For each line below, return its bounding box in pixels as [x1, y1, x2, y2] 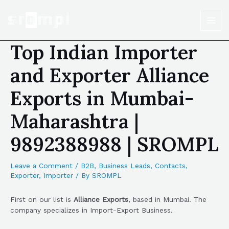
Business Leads [99, 162, 150, 170]
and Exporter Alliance [10, 63, 209, 87]
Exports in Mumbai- [10, 86, 194, 110]
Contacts [155, 162, 186, 170]
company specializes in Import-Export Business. [10, 206, 173, 215]
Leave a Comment [10, 162, 73, 170]
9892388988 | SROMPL [10, 132, 219, 156]
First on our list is [10, 195, 74, 204]
